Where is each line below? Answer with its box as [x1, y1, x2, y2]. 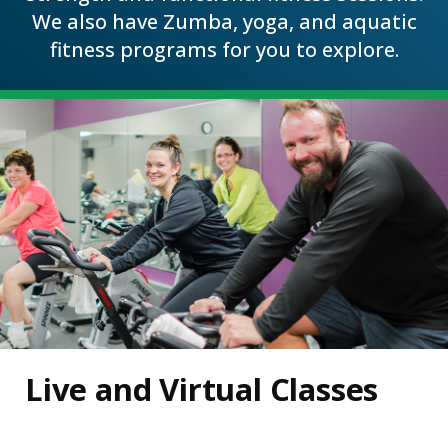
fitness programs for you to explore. [49, 36, 399, 64]
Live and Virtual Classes [25, 368, 379, 411]
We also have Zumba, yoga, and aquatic [31, 8, 417, 36]
